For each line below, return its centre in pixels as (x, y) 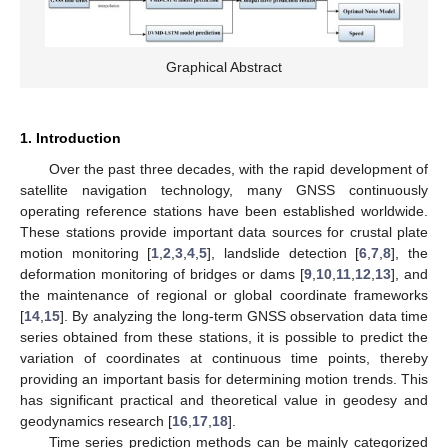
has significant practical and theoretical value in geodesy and (224, 399)
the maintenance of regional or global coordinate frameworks (224, 294)
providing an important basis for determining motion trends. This (224, 378)
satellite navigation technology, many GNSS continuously (224, 189)
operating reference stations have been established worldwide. (224, 210)
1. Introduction (70, 137)
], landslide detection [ (283, 252)
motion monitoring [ (86, 252)
